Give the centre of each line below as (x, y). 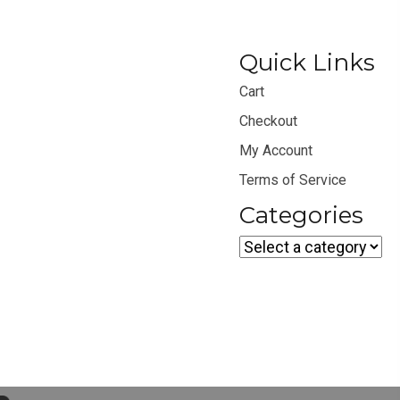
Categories (301, 215)
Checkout (268, 121)
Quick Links (307, 62)
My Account (276, 150)
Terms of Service (293, 180)
